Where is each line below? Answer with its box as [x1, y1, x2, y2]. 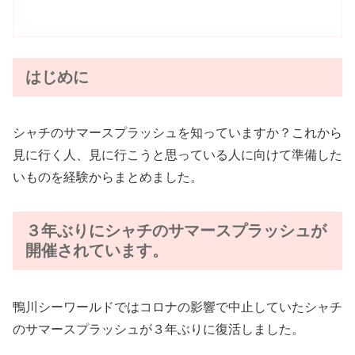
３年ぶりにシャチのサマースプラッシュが [25, 222, 326, 240]
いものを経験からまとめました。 [13, 170, 203, 185]
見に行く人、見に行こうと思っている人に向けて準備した [13, 148, 342, 162]
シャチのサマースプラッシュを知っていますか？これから [13, 126, 342, 140]
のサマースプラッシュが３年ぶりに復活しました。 [13, 322, 304, 336]
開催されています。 [25, 242, 168, 260]
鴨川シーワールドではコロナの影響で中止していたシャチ [13, 300, 342, 314]
